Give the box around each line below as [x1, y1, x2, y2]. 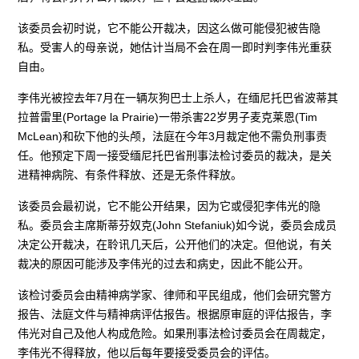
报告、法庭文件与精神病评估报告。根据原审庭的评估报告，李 [18, 307, 333, 321]
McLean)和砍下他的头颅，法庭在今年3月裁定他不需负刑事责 [18, 129, 328, 143]
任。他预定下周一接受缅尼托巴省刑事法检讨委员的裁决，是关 [18, 148, 333, 162]
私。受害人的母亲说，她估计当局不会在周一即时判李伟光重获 [18, 40, 333, 54]
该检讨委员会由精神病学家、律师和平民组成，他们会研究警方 [18, 288, 333, 301]
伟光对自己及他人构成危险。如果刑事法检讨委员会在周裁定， [18, 326, 333, 340]
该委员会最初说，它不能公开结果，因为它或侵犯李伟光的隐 [18, 199, 321, 212]
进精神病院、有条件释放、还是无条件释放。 [18, 167, 243, 181]
